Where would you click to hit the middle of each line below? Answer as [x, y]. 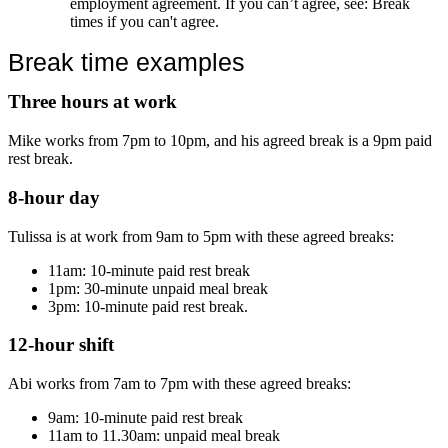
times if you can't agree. [144, 22]
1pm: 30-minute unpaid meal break [158, 288]
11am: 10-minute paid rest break [149, 270]
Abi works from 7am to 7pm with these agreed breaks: [179, 384]
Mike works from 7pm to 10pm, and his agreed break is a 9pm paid [220, 141]
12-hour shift [61, 345]
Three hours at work [92, 102]
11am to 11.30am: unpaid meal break [164, 436]
